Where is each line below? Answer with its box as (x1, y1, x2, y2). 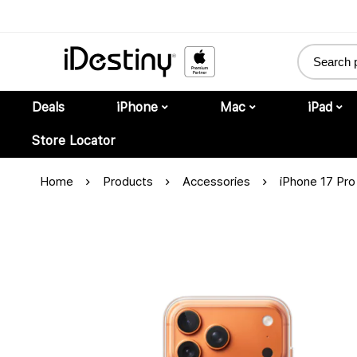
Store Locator (32, 132, 116, 148)
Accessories (182, 174, 250, 189)
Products (103, 174, 153, 189)
